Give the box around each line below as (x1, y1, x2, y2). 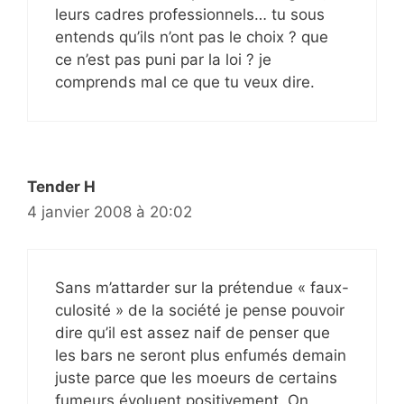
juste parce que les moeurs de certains (55, 368, 337, 387)
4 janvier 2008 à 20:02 (27, 203, 192, 221)
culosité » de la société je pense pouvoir (55, 300, 344, 319)
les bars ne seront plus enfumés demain (55, 345, 346, 364)
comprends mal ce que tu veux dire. (55, 73, 315, 91)
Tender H (27, 178, 96, 196)
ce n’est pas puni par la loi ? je (55, 50, 271, 69)
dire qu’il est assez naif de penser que (55, 323, 330, 342)
